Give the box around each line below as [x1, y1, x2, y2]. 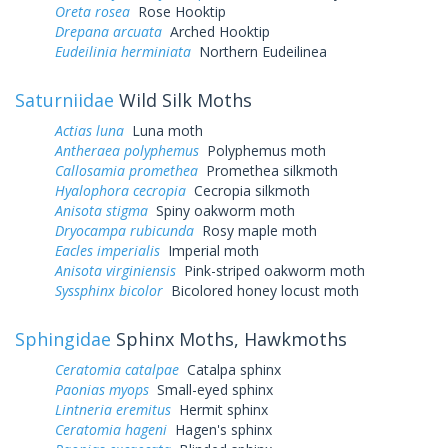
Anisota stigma [55, 200, 148, 220]
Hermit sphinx [171, 399, 268, 419]
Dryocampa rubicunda [55, 220, 194, 240]
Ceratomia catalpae [55, 359, 179, 379]
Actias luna [55, 120, 124, 140]
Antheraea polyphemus [55, 140, 199, 160]
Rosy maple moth [194, 220, 317, 240]
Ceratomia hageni [55, 419, 167, 439]
